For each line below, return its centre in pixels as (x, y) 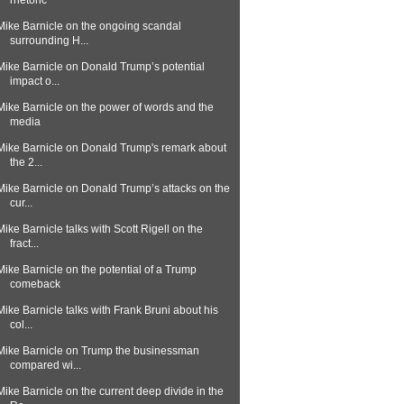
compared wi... (45, 365)
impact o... (34, 81)
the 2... (26, 162)
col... (21, 325)
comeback (35, 284)
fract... (24, 243)
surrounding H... (49, 41)
